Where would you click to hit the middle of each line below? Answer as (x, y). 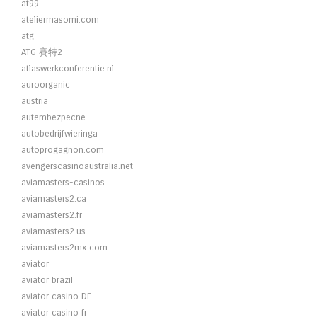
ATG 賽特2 (42, 52)
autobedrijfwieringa (59, 134)
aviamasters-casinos (63, 183)
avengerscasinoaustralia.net (77, 166)
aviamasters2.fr (52, 215)
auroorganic (46, 85)
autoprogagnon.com (63, 150)
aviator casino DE (56, 296)
